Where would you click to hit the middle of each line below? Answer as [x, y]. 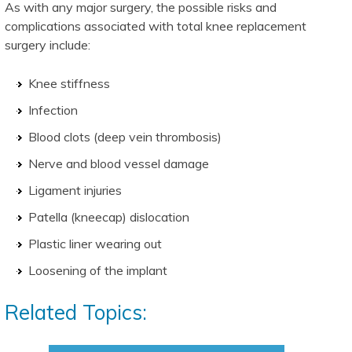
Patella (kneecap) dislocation [109, 217]
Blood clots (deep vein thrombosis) [125, 137]
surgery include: [48, 45]
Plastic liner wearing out [95, 244]
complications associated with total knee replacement [156, 26]
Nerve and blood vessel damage [119, 164]
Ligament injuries [75, 191]
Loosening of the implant [98, 271]
